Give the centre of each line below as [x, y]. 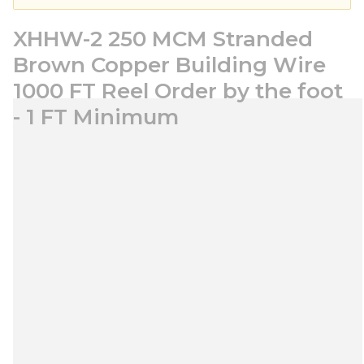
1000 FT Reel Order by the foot [178, 91]
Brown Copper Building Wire [169, 65]
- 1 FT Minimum [96, 117]
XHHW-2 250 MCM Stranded [163, 39]
